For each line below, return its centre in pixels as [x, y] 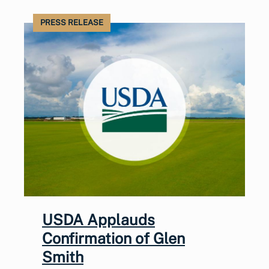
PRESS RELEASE [72, 23]
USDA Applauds [98, 219]
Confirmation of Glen [113, 238]
